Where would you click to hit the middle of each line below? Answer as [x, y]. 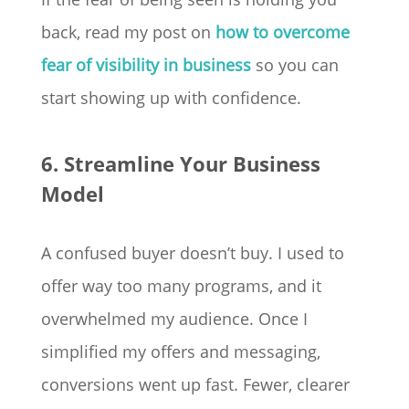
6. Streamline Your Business [180, 164]
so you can [294, 65]
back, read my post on [128, 32]
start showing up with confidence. [171, 98]
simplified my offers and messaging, [180, 352]
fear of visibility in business [146, 65]
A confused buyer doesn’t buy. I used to [192, 253]
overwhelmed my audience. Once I [174, 319]
